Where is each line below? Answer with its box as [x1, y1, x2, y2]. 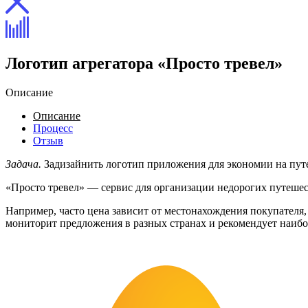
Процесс [33, 122, 73, 134]
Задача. [5, 157, 41, 170]
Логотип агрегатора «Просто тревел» [5, 54, 283, 72]
